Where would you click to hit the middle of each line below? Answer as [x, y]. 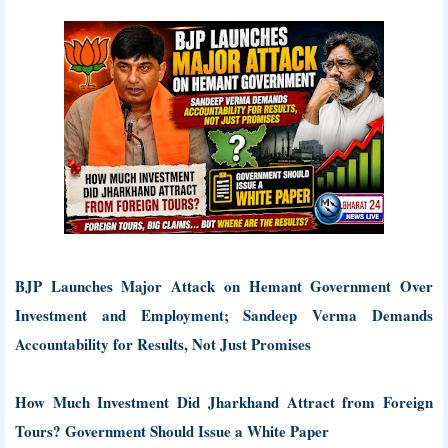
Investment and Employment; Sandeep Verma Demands [224, 315]
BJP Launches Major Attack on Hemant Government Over [224, 286]
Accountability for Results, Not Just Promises [163, 344]
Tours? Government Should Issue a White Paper [172, 431]
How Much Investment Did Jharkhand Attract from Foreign [224, 402]
